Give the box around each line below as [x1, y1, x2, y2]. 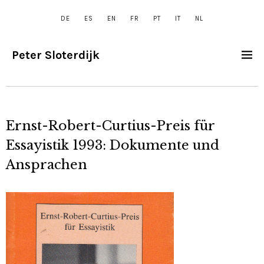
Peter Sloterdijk [12, 48, 100, 62]
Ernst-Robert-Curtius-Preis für [6, 118, 214, 134]
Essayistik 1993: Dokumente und [6, 137, 219, 153]
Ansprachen [6, 157, 87, 173]
